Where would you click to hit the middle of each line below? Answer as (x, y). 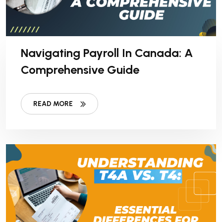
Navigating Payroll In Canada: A (107, 53)
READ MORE (53, 104)
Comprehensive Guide (80, 70)
